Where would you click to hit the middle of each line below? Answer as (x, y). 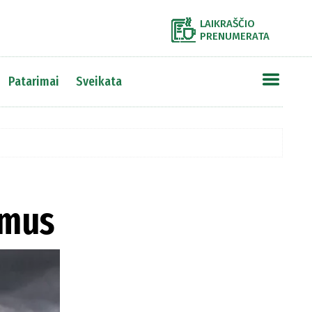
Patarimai (33, 81)
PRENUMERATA (235, 36)
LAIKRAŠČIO (227, 24)
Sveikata (99, 81)
